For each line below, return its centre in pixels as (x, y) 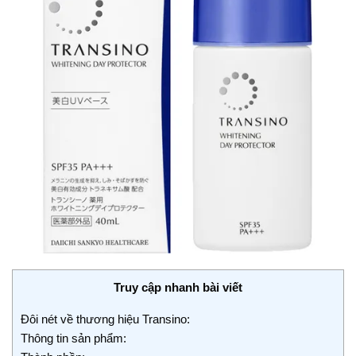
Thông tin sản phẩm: (74, 338)
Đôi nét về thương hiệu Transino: (105, 319)
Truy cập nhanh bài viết (178, 288)
